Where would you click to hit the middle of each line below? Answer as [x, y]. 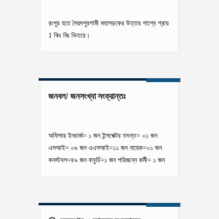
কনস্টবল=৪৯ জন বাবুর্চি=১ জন [83, 160]
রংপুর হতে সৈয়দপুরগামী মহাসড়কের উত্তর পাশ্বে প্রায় [109, 23]
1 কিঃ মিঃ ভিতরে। [69, 35]
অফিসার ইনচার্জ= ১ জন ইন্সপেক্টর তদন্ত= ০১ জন [103, 136]
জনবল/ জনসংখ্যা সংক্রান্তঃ [87, 96]
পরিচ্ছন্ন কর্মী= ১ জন [141, 160]
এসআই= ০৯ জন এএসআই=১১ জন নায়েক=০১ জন [105, 148]
